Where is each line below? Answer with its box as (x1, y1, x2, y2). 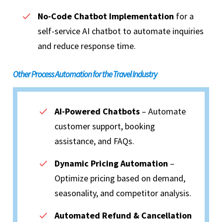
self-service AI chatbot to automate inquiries (38, 25, 204, 37)
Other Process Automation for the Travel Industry (13, 69, 157, 80)
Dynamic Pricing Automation (55, 158, 168, 169)
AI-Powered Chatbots (55, 106, 140, 117)
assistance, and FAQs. (55, 135, 134, 147)
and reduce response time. (38, 40, 138, 52)
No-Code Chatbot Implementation (38, 10, 174, 22)
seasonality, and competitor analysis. (55, 187, 191, 199)
